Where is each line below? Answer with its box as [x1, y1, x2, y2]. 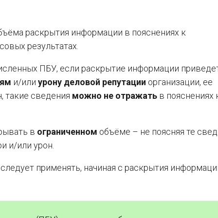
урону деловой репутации [38, 77, 146, 87]
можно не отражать [72, 91, 157, 101]
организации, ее [146, 77, 213, 87]
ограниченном [37, 127, 97, 137]
